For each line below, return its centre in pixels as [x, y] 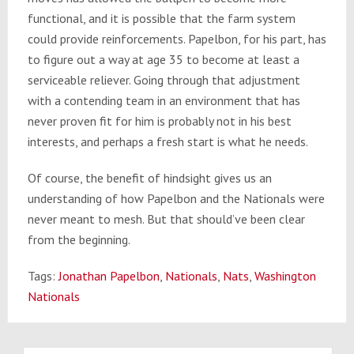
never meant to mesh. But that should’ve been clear [166, 219]
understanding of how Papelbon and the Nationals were [176, 199]
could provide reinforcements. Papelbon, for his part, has [177, 39]
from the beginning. [79, 240]
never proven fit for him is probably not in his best [159, 121]
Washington [285, 276]
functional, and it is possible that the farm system [161, 19]
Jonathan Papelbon [109, 276]
